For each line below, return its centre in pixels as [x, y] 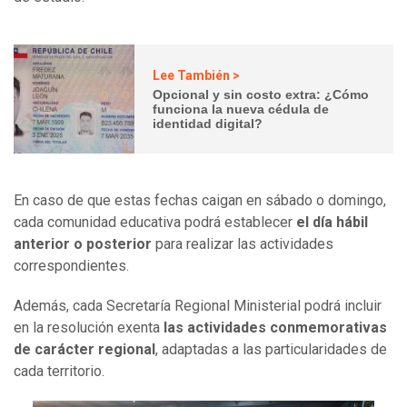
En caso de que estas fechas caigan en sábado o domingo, [200, 201]
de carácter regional [84, 350]
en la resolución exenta [89, 328]
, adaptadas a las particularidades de [271, 350]
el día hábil [332, 223]
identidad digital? [208, 123]
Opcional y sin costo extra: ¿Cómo [261, 94]
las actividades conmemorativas [275, 328]
